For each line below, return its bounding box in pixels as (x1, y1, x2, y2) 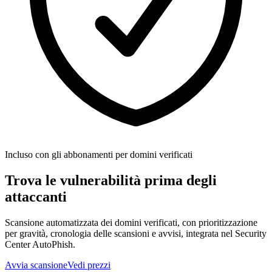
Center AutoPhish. (5, 239, 75, 250)
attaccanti (5, 188, 67, 205)
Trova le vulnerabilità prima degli (5, 172, 217, 188)
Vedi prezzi (67, 259, 110, 270)
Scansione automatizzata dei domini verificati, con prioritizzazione (5, 217, 257, 228)
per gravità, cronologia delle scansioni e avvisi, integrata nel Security (5, 228, 267, 239)
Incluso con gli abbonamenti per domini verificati (5, 149, 192, 160)
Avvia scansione (5, 259, 67, 270)
